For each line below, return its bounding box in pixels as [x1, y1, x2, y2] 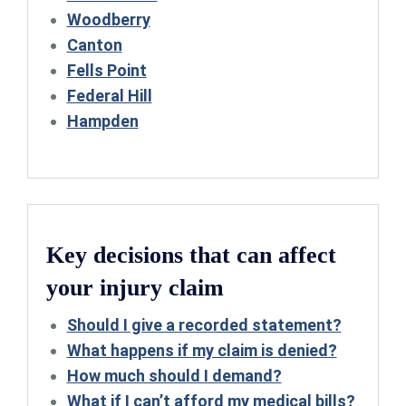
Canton [66, 35, 122, 55]
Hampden [66, 111, 139, 131]
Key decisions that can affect [46, 242, 336, 269]
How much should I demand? [66, 366, 282, 386]
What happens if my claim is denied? [66, 341, 337, 361]
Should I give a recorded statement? [66, 315, 342, 335]
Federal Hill [66, 86, 152, 106]
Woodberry [66, 10, 150, 30]
